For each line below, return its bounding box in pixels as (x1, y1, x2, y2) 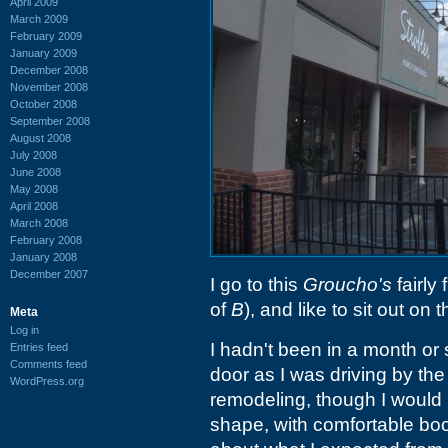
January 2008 (10, 250, 77, 263)
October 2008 (10, 97, 77, 110)
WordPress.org (10, 374, 84, 387)
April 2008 (10, 199, 58, 212)
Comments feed (10, 357, 87, 370)
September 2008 (10, 114, 90, 127)
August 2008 (10, 131, 71, 144)
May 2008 (10, 182, 58, 195)
